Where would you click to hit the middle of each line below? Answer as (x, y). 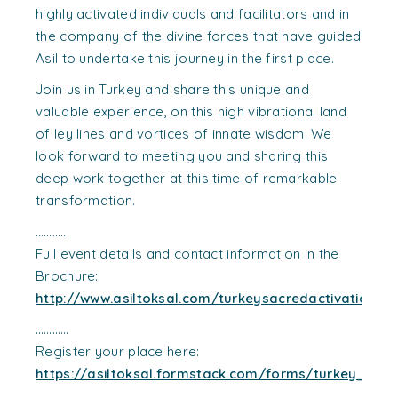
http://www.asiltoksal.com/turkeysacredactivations (210, 298)
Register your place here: (118, 351)
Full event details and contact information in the (187, 254)
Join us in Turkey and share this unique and (172, 89)
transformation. (86, 200)
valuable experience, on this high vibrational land (191, 111)
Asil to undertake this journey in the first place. (185, 58)
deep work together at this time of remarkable (187, 178)
